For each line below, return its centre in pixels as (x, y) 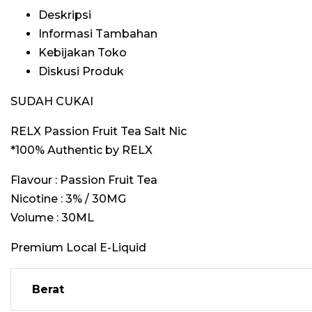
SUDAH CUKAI (52, 101)
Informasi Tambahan (98, 34)
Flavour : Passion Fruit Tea (84, 180)
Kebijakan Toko (83, 53)
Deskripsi (65, 15)
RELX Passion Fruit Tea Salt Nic (99, 131)
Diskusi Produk (81, 71)
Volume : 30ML (52, 218)
